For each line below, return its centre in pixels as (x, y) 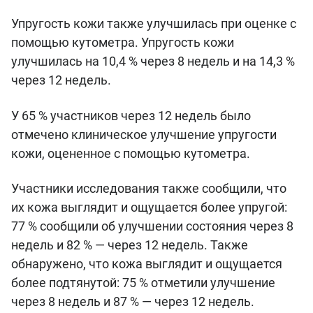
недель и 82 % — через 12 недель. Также (130, 245)
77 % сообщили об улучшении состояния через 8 (152, 226)
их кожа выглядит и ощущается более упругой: (149, 208)
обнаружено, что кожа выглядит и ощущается (147, 264)
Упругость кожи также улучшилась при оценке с (154, 24)
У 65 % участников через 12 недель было (131, 115)
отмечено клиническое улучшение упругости (144, 134)
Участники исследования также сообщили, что (149, 189)
